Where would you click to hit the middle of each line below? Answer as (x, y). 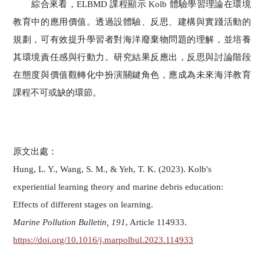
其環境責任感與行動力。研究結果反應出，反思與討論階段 (132, 57)
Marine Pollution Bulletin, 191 (70, 222)
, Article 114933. (156, 222)
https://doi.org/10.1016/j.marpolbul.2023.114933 (103, 240)
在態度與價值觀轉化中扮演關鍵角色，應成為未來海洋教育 (132, 75)
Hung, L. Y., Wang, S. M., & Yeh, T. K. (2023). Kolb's (113, 169)
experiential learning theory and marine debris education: (118, 187)
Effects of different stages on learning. (83, 204)
